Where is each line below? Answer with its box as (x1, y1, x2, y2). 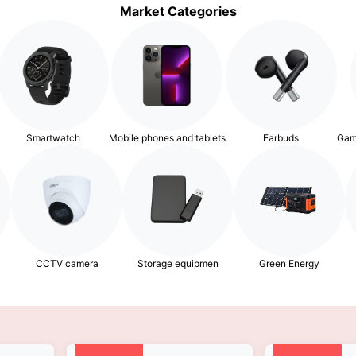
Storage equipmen (137, 257, 219, 270)
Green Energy (259, 257, 319, 270)
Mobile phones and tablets (108, 132, 226, 145)
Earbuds (263, 132, 299, 145)
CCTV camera (35, 257, 99, 270)
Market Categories (119, 3, 237, 20)
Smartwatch (25, 132, 80, 145)
